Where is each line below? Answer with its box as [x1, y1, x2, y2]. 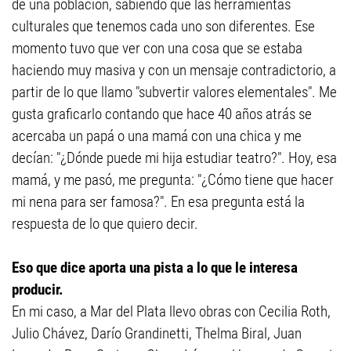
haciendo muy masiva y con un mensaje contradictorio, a [12, 61, 336, 79]
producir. [12, 280, 63, 299]
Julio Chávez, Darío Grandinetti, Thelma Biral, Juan [12, 324, 302, 342]
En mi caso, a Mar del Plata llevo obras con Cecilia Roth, [12, 302, 331, 320]
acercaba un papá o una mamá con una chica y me [12, 127, 302, 145]
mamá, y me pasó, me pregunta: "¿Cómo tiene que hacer [12, 171, 334, 189]
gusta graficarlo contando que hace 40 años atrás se [12, 105, 312, 123]
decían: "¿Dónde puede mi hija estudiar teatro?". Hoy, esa [12, 149, 337, 167]
